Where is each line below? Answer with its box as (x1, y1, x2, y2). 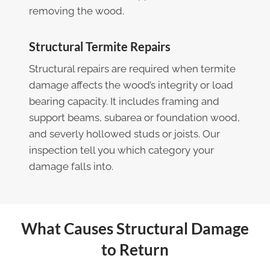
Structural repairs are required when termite (29, 62, 236, 75)
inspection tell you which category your (29, 143, 214, 156)
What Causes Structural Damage (21, 218, 249, 238)
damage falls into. (29, 160, 113, 172)
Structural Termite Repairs (29, 39, 171, 54)
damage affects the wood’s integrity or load (29, 78, 233, 91)
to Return (101, 239, 169, 259)
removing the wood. (29, 4, 124, 17)
